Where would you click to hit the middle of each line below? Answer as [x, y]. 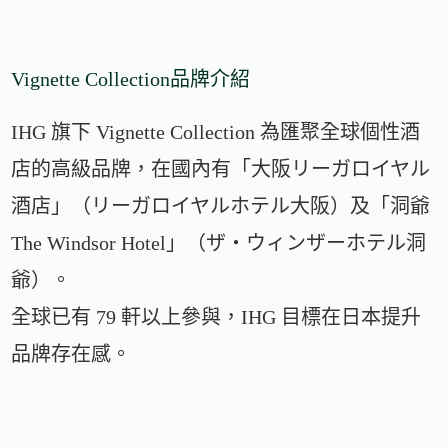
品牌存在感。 [71, 353]
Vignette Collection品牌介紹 [131, 78]
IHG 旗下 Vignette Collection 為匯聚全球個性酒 [216, 131]
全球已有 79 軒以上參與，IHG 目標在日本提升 [216, 316]
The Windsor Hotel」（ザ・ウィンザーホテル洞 [219, 242]
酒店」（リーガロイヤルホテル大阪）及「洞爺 [221, 205]
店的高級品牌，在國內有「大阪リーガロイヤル [221, 168]
